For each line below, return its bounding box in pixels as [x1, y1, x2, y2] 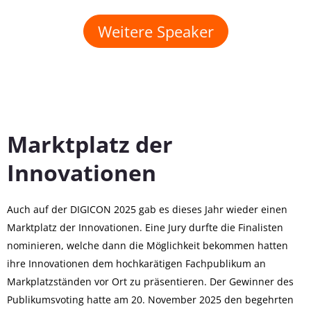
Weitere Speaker [97, 20, 214, 42]
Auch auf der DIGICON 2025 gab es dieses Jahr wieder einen [7, 202, 287, 216]
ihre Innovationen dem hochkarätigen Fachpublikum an [7, 256, 266, 270]
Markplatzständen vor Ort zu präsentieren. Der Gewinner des [7, 274, 294, 288]
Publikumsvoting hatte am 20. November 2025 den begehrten [7, 292, 294, 306]
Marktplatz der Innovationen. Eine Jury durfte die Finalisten [7, 220, 283, 234]
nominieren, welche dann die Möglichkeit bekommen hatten [7, 238, 288, 252]
